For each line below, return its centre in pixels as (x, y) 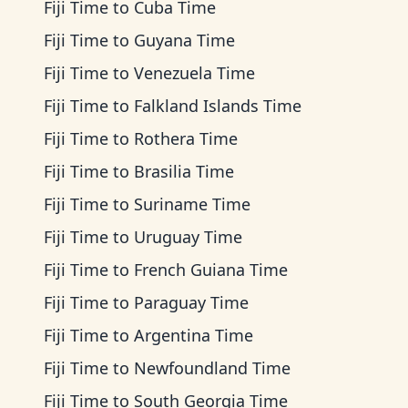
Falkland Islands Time (218, 106)
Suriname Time (192, 204)
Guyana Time (184, 40)
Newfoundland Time (212, 368)
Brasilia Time (184, 171)
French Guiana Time (211, 270)
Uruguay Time (188, 237)
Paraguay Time (191, 302)
